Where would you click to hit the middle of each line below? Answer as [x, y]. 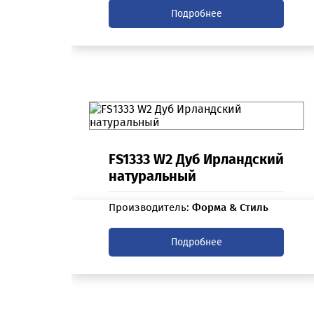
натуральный [153, 176]
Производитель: [151, 208]
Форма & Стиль [231, 208]
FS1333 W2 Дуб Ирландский [197, 159]
